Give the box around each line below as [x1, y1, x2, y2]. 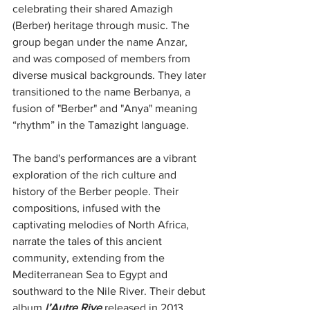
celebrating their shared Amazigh [12, 2, 176, 15]
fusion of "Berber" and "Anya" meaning [12, 102, 200, 114]
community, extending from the [12, 251, 167, 264]
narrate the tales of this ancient [12, 235, 165, 247]
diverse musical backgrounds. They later [12, 69, 209, 81]
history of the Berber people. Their [12, 185, 181, 197]
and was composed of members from [12, 52, 193, 64]
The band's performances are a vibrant [12, 152, 199, 164]
